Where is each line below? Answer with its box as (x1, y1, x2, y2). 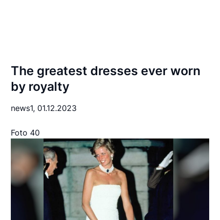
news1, (11, 103, 38, 113)
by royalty (11, 79, 70, 94)
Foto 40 (11, 128, 40, 137)
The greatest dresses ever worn (11, 63, 201, 78)
